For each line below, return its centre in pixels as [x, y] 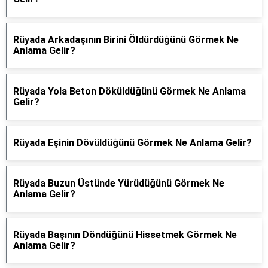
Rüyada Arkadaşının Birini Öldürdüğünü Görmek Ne [126, 40]
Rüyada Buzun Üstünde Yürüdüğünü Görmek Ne [119, 183]
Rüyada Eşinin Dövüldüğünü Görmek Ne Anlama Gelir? [133, 143]
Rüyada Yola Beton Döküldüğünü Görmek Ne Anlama [130, 91]
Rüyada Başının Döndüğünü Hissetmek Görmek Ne [125, 235]
